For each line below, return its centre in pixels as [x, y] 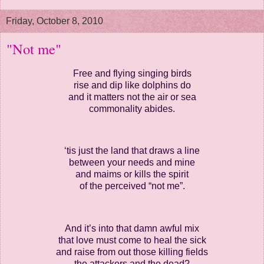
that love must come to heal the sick [132, 240]
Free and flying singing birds [132, 73]
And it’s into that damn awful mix [132, 229]
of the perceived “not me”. [132, 186]
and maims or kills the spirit [132, 174]
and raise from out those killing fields [132, 252]
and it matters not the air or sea [132, 97]
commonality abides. [132, 108]
